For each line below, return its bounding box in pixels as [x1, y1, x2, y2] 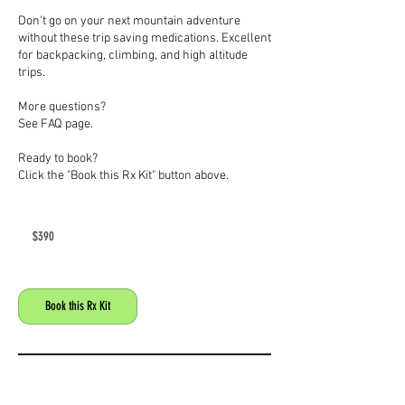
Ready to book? [18, 151, 98, 166]
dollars [18, 233, 45, 243]
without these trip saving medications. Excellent [18, 31, 271, 46]
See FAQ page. [18, 117, 93, 132]
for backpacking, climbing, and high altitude [18, 48, 248, 63]
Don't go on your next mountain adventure [18, 14, 240, 29]
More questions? [18, 99, 106, 115]
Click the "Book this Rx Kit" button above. [18, 168, 229, 184]
